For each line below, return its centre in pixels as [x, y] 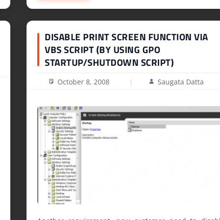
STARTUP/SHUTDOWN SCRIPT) [110, 62]
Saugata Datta [180, 82]
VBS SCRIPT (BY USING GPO [103, 50]
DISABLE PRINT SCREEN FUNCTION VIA [126, 37]
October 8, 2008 [84, 82]
